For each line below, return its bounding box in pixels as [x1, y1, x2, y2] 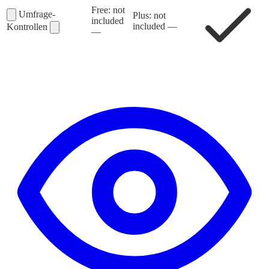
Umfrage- [19, 9, 55, 20]
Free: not [91, 5, 125, 16]
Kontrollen [7, 22, 50, 32]
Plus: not [133, 10, 166, 21]
